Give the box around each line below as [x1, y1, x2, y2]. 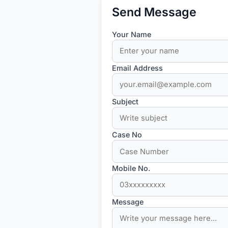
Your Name [111, 30, 151, 39]
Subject [111, 97, 138, 106]
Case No [111, 130, 142, 139]
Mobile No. [111, 164, 150, 173]
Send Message [111, 5, 196, 19]
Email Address [111, 63, 163, 72]
